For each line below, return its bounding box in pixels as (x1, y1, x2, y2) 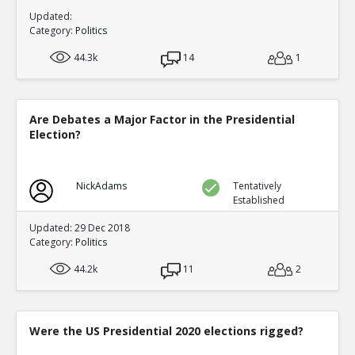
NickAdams (75, 178, 127, 193)
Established (233, 193, 285, 207)
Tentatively (233, 178, 282, 193)
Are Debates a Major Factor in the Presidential (29, 111, 295, 127)
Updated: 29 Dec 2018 (29, 220, 130, 235)
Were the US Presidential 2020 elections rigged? (29, 323, 303, 338)
